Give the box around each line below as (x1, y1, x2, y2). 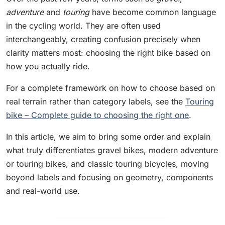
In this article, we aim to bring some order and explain (6, 132, 210, 142)
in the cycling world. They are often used (6, 21, 161, 31)
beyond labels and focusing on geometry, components (6, 172, 213, 183)
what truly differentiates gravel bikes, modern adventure (6, 145, 218, 156)
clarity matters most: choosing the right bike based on (6, 48, 210, 58)
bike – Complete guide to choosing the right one (6, 110, 189, 121)
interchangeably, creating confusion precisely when (6, 34, 200, 45)
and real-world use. (6, 186, 80, 196)
